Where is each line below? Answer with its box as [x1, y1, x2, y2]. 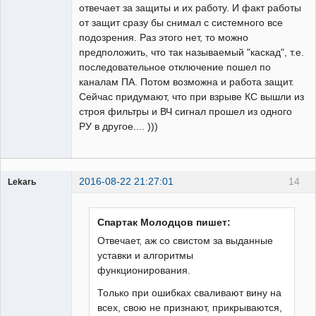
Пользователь [8, 189, 65, 200]
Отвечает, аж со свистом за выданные [97, 235, 274, 247]
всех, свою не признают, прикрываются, [97, 301, 283, 313]
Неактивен [18, 205, 63, 216]
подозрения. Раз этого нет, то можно [79, 31, 248, 43]
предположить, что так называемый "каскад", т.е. [79, 46, 304, 58]
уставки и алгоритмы [97, 250, 194, 262]
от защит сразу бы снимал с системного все [79, 16, 283, 28]
